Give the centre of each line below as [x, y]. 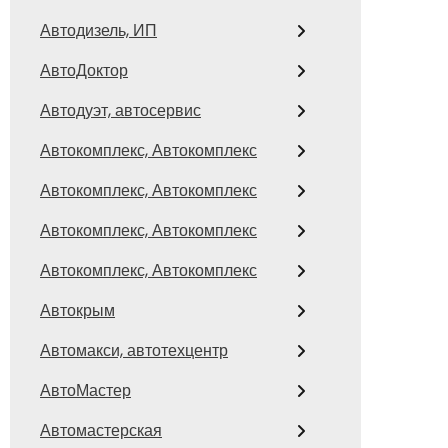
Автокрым [77, 310]
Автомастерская [101, 430]
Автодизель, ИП [98, 30]
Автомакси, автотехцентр [134, 350]
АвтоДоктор [84, 70]
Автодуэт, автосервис [120, 110]
